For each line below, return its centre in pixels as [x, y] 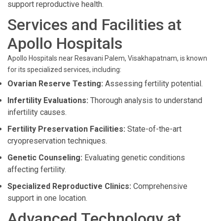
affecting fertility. [37, 169]
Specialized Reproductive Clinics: [69, 186]
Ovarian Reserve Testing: [55, 84]
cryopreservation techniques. [57, 141]
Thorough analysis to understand [145, 100]
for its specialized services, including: [64, 70]
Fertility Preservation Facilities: [66, 129]
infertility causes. [37, 112]
